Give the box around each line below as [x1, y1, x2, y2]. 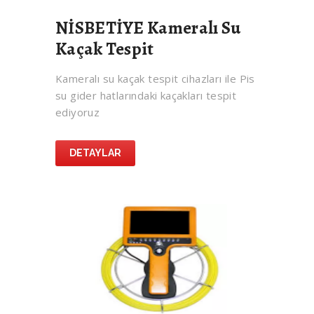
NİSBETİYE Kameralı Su [55, 16, 241, 41]
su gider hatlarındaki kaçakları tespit [55, 88, 237, 103]
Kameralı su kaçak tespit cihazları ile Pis [55, 71, 255, 86]
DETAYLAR [69, 147, 121, 159]
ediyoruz [55, 105, 100, 120]
